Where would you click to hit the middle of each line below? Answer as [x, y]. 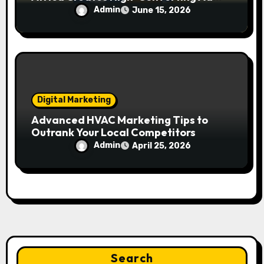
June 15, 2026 [161, 11]
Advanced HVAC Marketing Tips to [120, 120]
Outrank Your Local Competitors [114, 133]
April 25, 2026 [161, 146]
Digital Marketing [74, 100]
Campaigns [61, 9]
